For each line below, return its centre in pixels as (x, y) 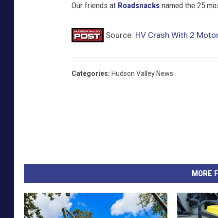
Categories (90, 74)
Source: (119, 35)
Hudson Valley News (142, 74)
